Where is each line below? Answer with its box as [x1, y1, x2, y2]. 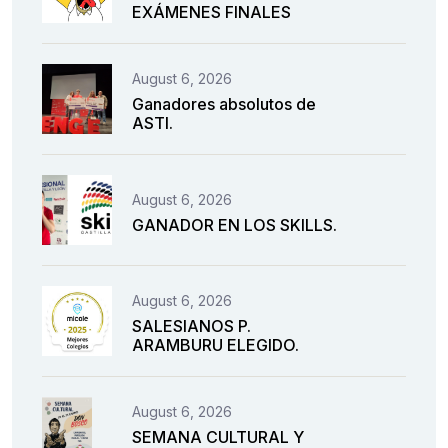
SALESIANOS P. [132, 316, 251, 337]
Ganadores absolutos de [132, 94, 316, 115]
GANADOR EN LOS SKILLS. [132, 214, 337, 235]
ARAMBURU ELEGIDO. [132, 335, 299, 356]
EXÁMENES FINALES [132, 2, 291, 23]
